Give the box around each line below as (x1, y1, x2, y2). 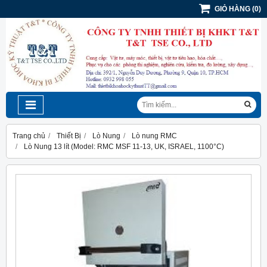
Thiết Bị (57, 131, 81, 140)
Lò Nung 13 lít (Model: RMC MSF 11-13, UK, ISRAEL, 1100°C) (24, 142, 224, 151)
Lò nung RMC (132, 131, 177, 140)
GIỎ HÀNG (215, 5, 250, 13)
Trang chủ (13, 131, 45, 140)
